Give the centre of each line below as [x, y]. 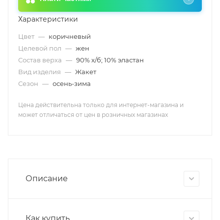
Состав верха [41, 60]
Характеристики [48, 19]
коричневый [70, 36]
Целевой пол [41, 48]
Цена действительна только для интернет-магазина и [101, 105]
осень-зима [72, 83]
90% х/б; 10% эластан [110, 60]
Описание [47, 178]
